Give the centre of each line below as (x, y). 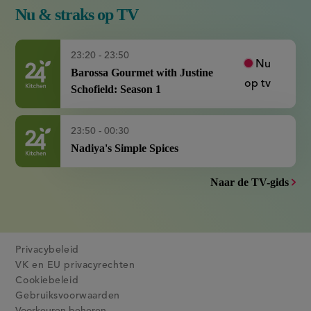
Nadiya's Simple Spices (125, 148)
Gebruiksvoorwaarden (68, 295)
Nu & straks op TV (77, 14)
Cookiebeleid (47, 280)
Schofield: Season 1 (116, 89)
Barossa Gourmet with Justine (142, 73)
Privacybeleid (47, 250)
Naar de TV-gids (250, 182)
